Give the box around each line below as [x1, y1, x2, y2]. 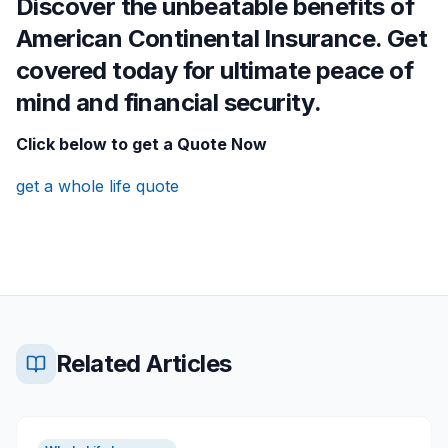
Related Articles [56, 349, 232, 379]
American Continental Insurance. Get [16, 24, 427, 54]
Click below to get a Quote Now [16, 134, 267, 155]
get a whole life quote [16, 176, 179, 197]
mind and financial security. [16, 88, 322, 118]
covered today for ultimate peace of [16, 56, 413, 86]
